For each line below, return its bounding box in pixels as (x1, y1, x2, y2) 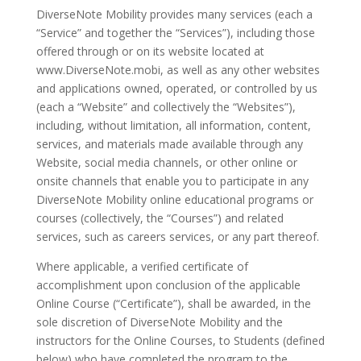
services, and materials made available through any (35, 136, 303, 151)
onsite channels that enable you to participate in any (35, 173, 309, 189)
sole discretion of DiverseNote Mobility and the (35, 314, 283, 330)
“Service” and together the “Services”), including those (35, 25, 315, 40)
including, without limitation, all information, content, (35, 118, 311, 133)
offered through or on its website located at (35, 44, 264, 59)
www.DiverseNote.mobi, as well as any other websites (35, 62, 320, 77)
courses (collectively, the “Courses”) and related (35, 210, 284, 226)
